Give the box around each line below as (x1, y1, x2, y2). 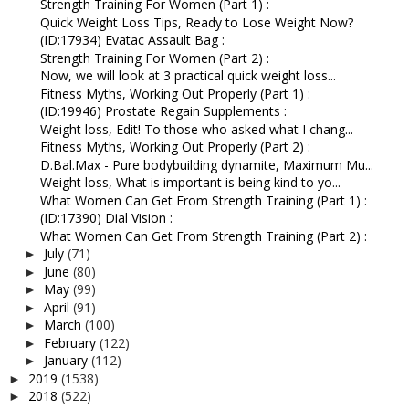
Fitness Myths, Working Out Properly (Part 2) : (39, 138, 310, 155)
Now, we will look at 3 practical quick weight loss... (39, 67, 336, 84)
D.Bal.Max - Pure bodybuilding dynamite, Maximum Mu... (39, 155, 373, 173)
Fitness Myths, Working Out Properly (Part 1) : (39, 84, 310, 102)
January (43, 351, 91, 369)
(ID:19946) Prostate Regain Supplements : (39, 102, 287, 120)
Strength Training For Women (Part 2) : (39, 48, 269, 67)
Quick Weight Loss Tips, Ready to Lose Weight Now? (39, 13, 353, 31)
